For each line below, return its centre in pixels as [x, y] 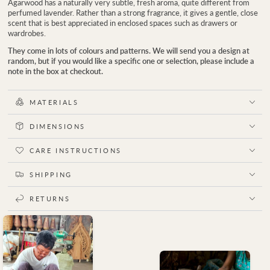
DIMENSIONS [58, 126]
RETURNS [50, 199]
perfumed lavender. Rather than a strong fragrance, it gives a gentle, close [133, 12]
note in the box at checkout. [55, 71]
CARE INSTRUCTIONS [76, 150]
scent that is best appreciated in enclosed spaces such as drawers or [122, 23]
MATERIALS [54, 102]
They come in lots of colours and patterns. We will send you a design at [128, 51]
